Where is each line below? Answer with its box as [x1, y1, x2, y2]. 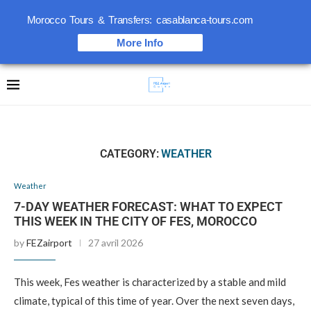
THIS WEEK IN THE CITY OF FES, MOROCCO [14, 214, 257, 228]
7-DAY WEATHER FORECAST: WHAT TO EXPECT [14, 199, 283, 214]
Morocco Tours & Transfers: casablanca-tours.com [26, 14, 253, 26]
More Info [117, 37, 163, 49]
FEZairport [26, 237, 72, 249]
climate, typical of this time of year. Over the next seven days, [14, 294, 294, 307]
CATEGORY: [99, 147, 159, 160]
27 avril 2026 [88, 237, 143, 249]
